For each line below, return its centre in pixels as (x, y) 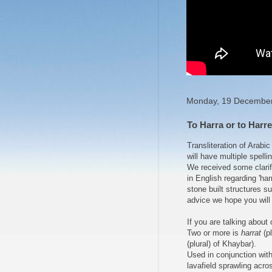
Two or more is (214, 233)
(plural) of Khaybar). (222, 244)
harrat (251, 233)
